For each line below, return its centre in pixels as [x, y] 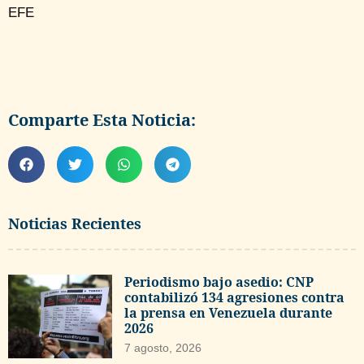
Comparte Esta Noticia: [102, 120]
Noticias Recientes [75, 224]
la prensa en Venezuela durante [229, 313]
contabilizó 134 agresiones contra [235, 298]
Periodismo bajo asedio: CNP [219, 282]
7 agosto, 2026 [163, 348]
